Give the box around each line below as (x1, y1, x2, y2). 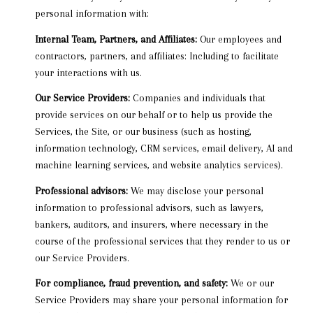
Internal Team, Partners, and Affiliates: (34, 33, 197, 45)
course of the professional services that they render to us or (34, 235, 290, 247)
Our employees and (196, 33, 282, 45)
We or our (227, 277, 274, 289)
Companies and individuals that (129, 92, 265, 104)
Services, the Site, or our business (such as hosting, (34, 126, 252, 138)
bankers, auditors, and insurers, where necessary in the (34, 218, 268, 230)
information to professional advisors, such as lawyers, (34, 201, 263, 213)
